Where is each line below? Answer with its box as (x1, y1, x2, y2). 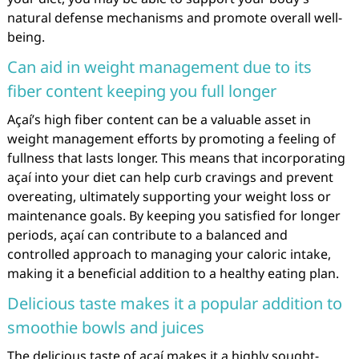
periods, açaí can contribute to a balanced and (6, 226, 288, 244)
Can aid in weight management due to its (6, 56, 312, 78)
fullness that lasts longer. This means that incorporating (6, 149, 345, 167)
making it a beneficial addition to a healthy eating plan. (6, 264, 339, 282)
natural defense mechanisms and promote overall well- (6, 9, 342, 26)
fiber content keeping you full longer (6, 80, 276, 102)
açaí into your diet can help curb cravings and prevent (6, 168, 333, 186)
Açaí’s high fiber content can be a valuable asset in (6, 111, 311, 128)
